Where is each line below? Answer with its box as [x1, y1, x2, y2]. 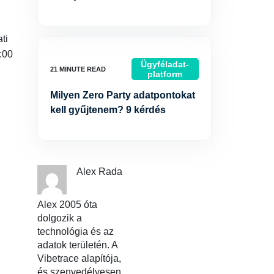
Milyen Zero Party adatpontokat [50, 90, 195, 100]
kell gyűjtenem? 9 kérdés [50, 105, 166, 115]
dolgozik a [37, 213, 82, 223]
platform [147, 69, 183, 79]
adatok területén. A [37, 240, 117, 250]
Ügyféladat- [141, 59, 190, 69]
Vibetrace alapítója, [37, 253, 121, 264]
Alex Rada [76, 166, 122, 177]
